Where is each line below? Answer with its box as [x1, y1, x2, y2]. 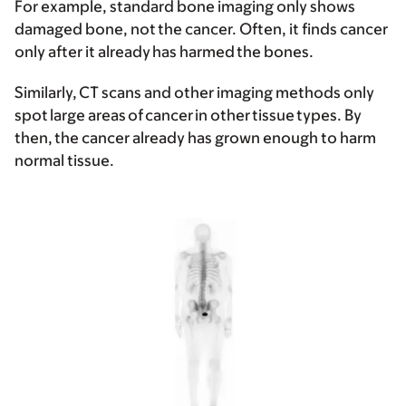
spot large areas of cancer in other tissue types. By [14, 106, 362, 125]
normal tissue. [14, 151, 119, 170]
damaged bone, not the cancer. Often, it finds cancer [14, 20, 388, 39]
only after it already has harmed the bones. [14, 43, 320, 62]
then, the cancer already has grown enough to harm [14, 129, 376, 148]
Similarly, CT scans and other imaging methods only [14, 83, 374, 102]
